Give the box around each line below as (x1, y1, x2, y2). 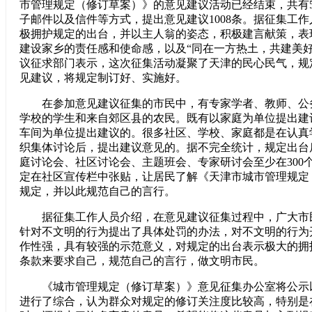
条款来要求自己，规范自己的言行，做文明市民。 (19, 255, 265, 267)
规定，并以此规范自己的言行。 (19, 185, 175, 197)
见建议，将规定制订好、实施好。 (19, 72, 187, 84)
